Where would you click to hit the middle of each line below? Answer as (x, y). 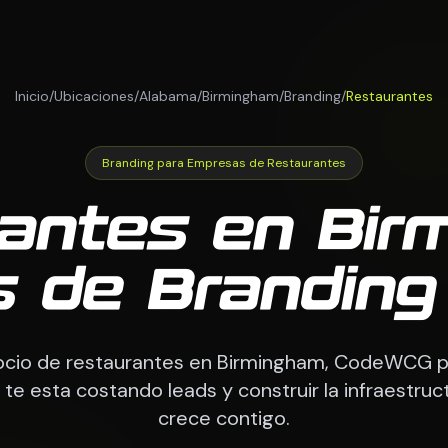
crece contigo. (224, 417)
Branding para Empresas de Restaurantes (224, 162)
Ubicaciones (94, 95)
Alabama (168, 95)
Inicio (32, 95)
